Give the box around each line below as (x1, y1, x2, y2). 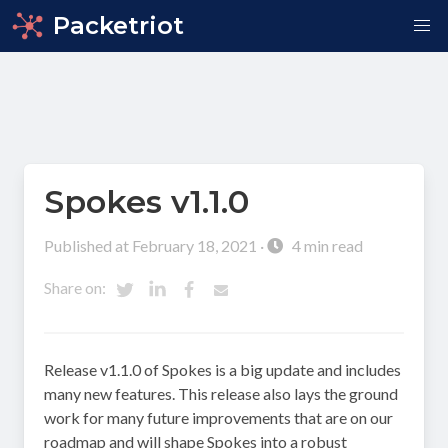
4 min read (289, 236, 363, 255)
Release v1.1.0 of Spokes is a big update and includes (44, 360, 401, 379)
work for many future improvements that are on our (44, 408, 393, 427)
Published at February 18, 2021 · (44, 236, 267, 255)
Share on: (44, 278, 109, 298)
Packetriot (52, 11, 184, 40)
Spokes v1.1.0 (44, 182, 249, 221)
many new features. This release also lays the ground (44, 384, 398, 403)
